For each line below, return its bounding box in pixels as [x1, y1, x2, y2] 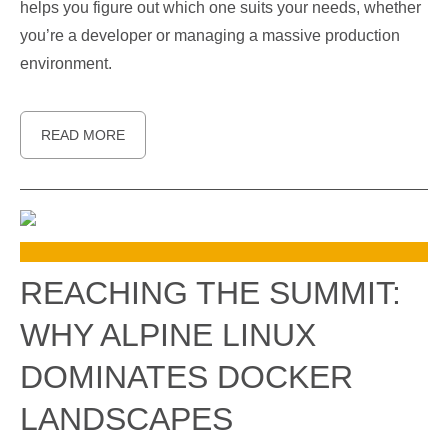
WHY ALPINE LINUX [20, 317, 316, 353]
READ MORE [41, 127, 125, 143]
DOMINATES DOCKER [20, 359, 353, 395]
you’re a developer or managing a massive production [20, 27, 400, 44]
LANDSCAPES [20, 401, 233, 437]
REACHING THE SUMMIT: [20, 275, 401, 311]
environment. [20, 55, 112, 72]
